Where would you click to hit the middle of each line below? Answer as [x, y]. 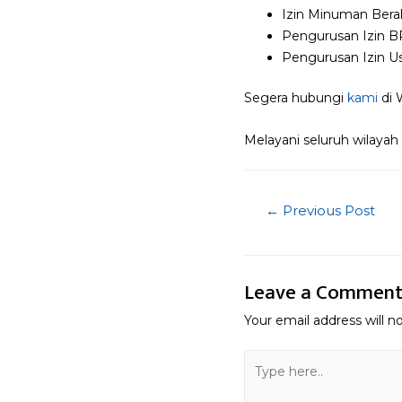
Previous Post [328, 210]
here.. [260, 382]
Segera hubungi [296, 98]
